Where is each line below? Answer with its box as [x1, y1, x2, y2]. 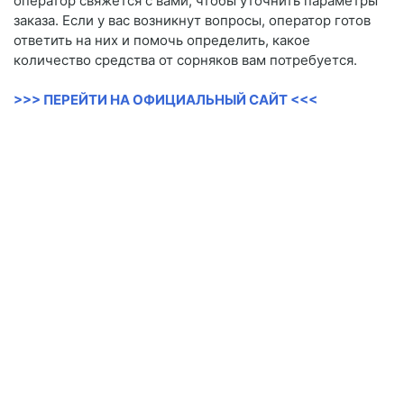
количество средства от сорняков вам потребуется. [14, 51, 357, 69]
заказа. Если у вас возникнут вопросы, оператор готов [14, 12, 371, 30]
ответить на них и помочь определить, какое [14, 32, 310, 50]
